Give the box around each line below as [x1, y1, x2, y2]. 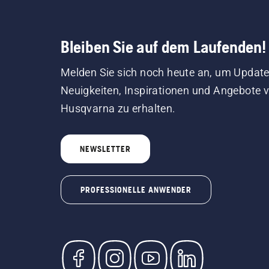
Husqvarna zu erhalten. [60, 102, 176, 115]
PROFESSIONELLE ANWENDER [80, 185, 192, 195]
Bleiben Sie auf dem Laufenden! [60, 37, 266, 57]
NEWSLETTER [79, 144, 131, 154]
